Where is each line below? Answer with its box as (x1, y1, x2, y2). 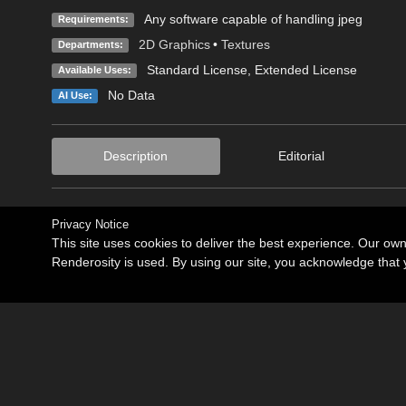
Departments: (57, 38, 123, 50)
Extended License (254, 62, 357, 77)
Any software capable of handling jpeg (143, 11, 362, 26)
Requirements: (57, 13, 129, 24)
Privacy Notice (52, 217, 129, 231)
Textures (220, 36, 270, 52)
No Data (107, 87, 155, 102)
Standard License (146, 62, 247, 77)
